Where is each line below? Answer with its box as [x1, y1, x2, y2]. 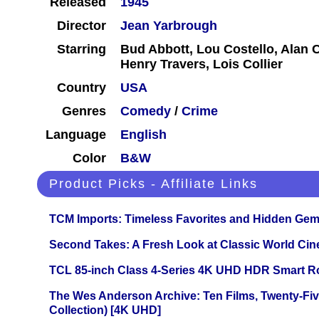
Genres [62, 104, 106, 119]
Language [46, 127, 106, 142]
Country [57, 80, 106, 95]
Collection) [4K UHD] [49, 304, 161, 317]
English [120, 127, 167, 142]
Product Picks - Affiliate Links [49, 177, 258, 192]
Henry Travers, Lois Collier [120, 57, 283, 72]
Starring [57, 42, 106, 57]
